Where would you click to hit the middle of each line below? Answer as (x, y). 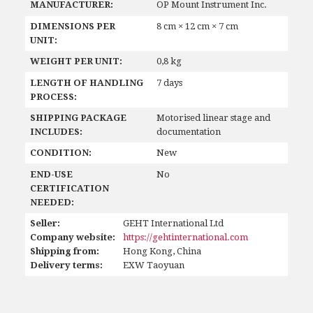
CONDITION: (60, 153)
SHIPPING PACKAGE (78, 117)
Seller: (45, 224)
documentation (189, 131)
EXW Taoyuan (154, 265)
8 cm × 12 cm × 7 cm (197, 26)
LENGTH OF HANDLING (86, 82)
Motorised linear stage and (213, 117)
